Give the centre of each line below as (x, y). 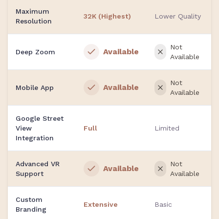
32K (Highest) (107, 16)
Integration (35, 138)
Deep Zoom (35, 52)
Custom (29, 199)
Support (30, 173)
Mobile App (35, 87)
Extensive (101, 204)
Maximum (33, 11)
